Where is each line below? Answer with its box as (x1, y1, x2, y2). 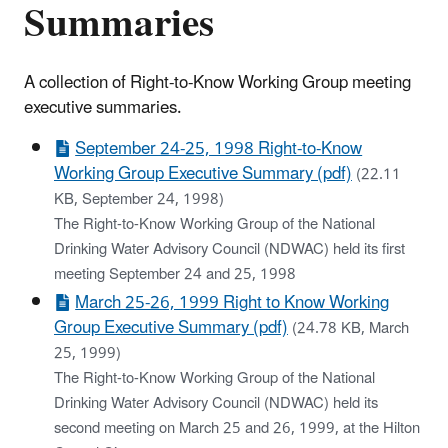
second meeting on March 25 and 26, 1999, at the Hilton (54, 412, 420, 444)
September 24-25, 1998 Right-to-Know (75, 130, 363, 167)
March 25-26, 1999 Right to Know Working (75, 284, 390, 321)
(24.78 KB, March (292, 312, 409, 344)
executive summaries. (24, 89, 190, 126)
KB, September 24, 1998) (54, 183, 224, 215)
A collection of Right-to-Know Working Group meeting (24, 64, 411, 101)
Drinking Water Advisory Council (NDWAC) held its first (54, 233, 405, 265)
